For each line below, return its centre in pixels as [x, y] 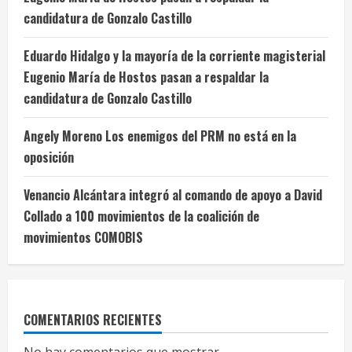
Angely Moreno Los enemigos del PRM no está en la [160, 136]
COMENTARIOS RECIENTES [93, 320]
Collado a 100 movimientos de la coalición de [141, 216]
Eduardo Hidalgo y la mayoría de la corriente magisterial [174, 56]
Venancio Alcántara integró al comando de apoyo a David [173, 195]
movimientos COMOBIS [83, 238]
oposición [49, 158]
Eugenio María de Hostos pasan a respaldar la [146, 77]
